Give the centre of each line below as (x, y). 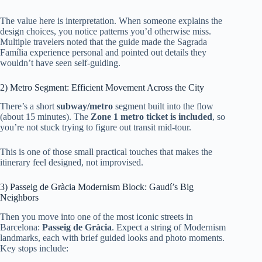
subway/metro (85, 106)
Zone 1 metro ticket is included (151, 117)
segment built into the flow (163, 106)
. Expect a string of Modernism (169, 227)
